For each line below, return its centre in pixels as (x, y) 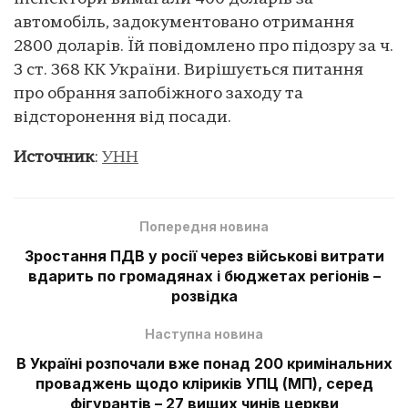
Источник (54, 158)
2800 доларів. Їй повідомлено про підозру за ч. (204, 46)
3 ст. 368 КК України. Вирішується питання (189, 70)
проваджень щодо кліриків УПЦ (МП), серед (204, 383)
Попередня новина (204, 226)
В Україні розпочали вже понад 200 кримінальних (204, 363)
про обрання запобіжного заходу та (158, 94)
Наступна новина (204, 333)
